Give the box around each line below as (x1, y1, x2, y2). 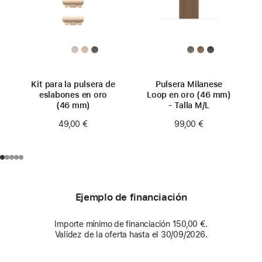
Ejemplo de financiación (75, 191, 187, 204)
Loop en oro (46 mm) (147, 90, 231, 100)
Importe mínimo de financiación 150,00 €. (54, 219, 208, 229)
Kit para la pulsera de (31, 80, 115, 89)
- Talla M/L (168, 101, 210, 111)
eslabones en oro (39, 90, 108, 100)
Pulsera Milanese (155, 80, 223, 89)
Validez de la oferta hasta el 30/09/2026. (54, 230, 208, 240)
